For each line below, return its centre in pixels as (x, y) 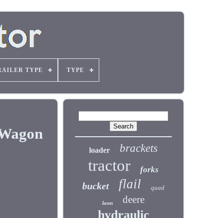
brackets (139, 148)
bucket (96, 186)
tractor (109, 165)
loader (100, 150)
